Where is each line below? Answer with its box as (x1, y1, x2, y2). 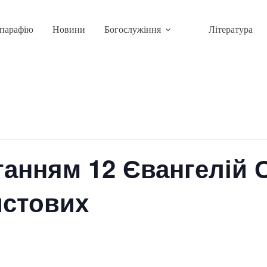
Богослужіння (104, 24, 161, 35)
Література (208, 24, 253, 35)
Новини (52, 24, 85, 35)
